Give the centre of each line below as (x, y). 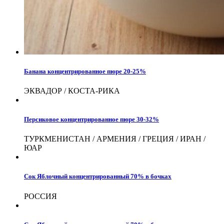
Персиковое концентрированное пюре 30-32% (91, 119)
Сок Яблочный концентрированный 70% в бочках (98, 176)
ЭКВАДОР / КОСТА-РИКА (72, 90)
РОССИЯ (40, 196)
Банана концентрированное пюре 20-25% (85, 71)
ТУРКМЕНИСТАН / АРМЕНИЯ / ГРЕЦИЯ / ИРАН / (115, 139)
